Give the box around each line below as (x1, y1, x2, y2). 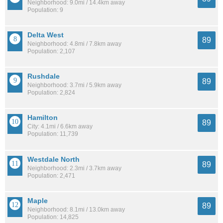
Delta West (27, 31, 64, 39)
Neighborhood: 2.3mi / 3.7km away (27, 164, 121, 172)
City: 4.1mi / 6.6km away (27, 123, 93, 130)
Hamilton (27, 113, 58, 122)
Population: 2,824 (27, 89, 75, 97)
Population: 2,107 (27, 48, 75, 55)
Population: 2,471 (27, 172, 75, 179)
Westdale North (27, 155, 80, 163)
